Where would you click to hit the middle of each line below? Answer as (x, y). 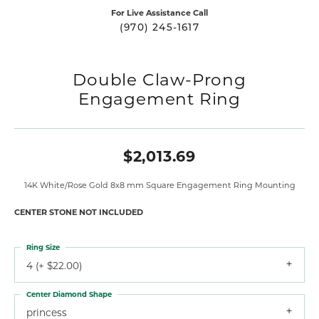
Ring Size (43, 247)
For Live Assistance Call (159, 12)
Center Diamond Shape (69, 294)
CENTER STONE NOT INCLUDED (79, 211)
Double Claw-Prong (159, 79)
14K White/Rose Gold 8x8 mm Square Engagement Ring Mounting (159, 184)
